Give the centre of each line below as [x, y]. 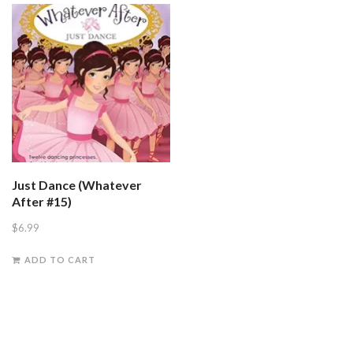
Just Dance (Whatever [77, 184]
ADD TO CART [60, 260]
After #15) [42, 201]
